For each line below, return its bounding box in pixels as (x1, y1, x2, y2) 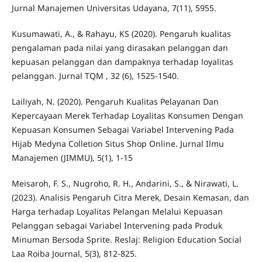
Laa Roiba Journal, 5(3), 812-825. (11, 248, 137, 260)
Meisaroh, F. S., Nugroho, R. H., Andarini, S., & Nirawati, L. (11, 178, 239, 189)
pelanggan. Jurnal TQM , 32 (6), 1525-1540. (11, 70, 179, 82)
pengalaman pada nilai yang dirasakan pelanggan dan (11, 42, 228, 54)
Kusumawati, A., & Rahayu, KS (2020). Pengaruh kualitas (11, 28, 231, 40)
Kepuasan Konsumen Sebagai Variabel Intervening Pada (11, 124, 234, 136)
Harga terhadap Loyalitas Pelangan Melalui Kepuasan (11, 206, 223, 218)
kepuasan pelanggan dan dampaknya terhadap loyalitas (11, 56, 233, 68)
